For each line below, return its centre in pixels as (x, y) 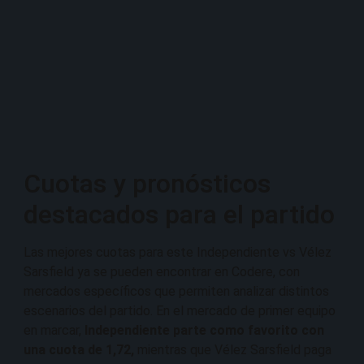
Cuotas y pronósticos (147, 184)
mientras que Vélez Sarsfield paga (233, 350)
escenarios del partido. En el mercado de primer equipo (180, 311)
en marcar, (52, 331)
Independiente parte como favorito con (203, 331)
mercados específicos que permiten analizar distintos (176, 292)
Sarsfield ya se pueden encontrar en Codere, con (162, 272)
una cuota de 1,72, (79, 350)
